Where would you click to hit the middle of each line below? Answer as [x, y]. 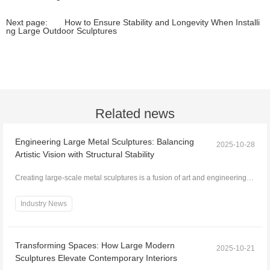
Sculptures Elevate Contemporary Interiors [96, 258]
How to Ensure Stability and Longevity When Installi [162, 22]
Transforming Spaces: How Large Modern [95, 245]
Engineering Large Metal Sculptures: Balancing [104, 141]
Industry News [43, 203]
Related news [135, 113]
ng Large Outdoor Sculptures [61, 31]
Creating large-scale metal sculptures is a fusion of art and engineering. [131, 177]
